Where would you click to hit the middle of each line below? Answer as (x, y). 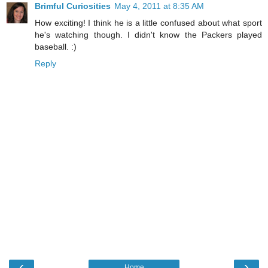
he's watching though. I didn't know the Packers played (148, 34)
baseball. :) (56, 46)
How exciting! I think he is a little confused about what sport (148, 22)
